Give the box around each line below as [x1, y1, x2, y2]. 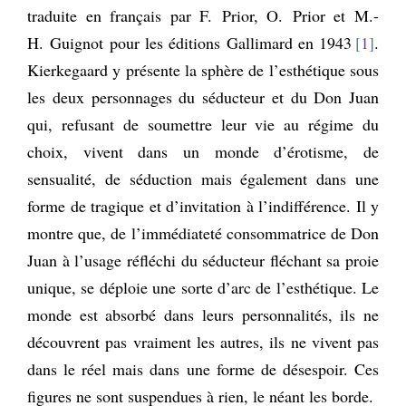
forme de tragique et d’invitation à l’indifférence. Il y [27, 194, 379, 217]
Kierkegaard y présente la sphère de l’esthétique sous [27, 58, 379, 81]
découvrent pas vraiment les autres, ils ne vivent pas [27, 330, 379, 353]
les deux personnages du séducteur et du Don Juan [27, 85, 379, 108]
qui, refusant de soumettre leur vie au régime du [27, 112, 379, 135]
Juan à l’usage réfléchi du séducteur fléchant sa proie [27, 248, 379, 271]
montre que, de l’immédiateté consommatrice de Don [27, 221, 379, 244]
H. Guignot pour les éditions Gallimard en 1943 [27, 31, 353, 53]
